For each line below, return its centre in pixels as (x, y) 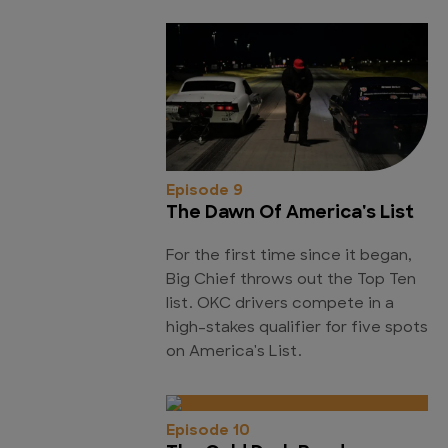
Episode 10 (208, 431)
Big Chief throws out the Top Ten (291, 280)
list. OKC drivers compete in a (280, 304)
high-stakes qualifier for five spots (297, 328)
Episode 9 (204, 191)
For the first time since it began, (289, 256)
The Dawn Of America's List (290, 213)
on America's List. (234, 352)
